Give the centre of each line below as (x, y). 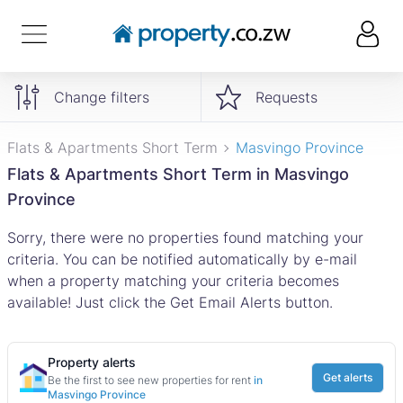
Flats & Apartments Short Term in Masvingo (178, 174)
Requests (287, 97)
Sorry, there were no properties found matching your (185, 237)
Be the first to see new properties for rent (151, 380)
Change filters (102, 97)
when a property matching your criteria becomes (173, 281)
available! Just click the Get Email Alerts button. (170, 302)
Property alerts (92, 362)
